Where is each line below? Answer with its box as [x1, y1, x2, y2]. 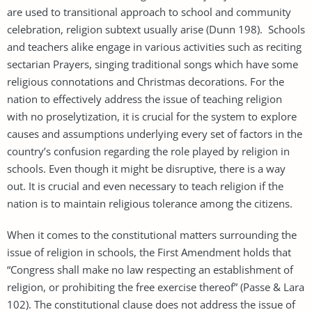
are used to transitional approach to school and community [7, 4, 291, 19]
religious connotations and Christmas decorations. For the [7, 74, 284, 88]
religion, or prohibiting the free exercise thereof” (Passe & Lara [7, 279, 304, 294]
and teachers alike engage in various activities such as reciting [7, 39, 302, 54]
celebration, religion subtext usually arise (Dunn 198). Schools [7, 22, 305, 36]
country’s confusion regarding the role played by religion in [7, 143, 290, 158]
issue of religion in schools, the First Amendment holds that [7, 244, 291, 259]
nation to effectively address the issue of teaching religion [7, 91, 282, 106]
